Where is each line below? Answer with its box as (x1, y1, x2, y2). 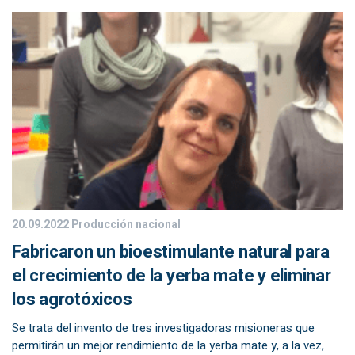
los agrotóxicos (12, 287, 132, 312)
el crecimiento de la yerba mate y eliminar (12, 263, 331, 288)
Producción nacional (69, 216, 181, 233)
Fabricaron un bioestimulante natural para (12, 239, 330, 265)
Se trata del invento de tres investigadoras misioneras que (12, 319, 315, 337)
